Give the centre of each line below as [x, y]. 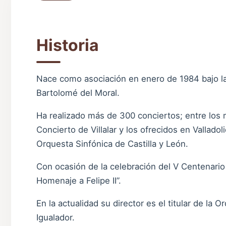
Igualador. [55, 217]
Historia [68, 45]
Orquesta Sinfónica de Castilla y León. [112, 144]
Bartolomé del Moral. [78, 93]
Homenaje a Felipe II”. [79, 180]
